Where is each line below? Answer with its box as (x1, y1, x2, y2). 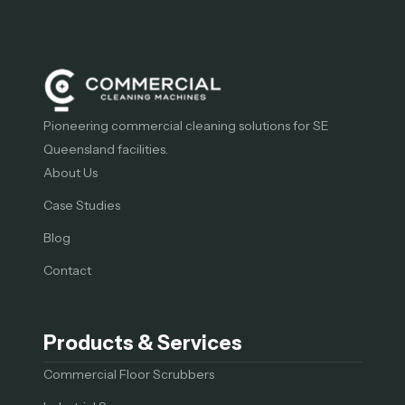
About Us (43, 164, 98, 181)
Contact (43, 261, 91, 278)
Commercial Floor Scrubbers (43, 365, 214, 382)
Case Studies (43, 196, 120, 213)
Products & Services (43, 330, 242, 355)
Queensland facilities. (43, 140, 168, 157)
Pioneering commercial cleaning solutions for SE (43, 117, 329, 134)
